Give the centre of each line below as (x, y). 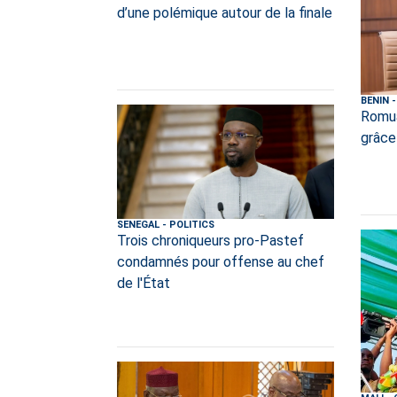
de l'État (144, 283)
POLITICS (192, 224)
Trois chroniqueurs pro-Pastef (210, 240)
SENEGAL (138, 224)
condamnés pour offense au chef (221, 261)
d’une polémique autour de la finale (225, 12)
